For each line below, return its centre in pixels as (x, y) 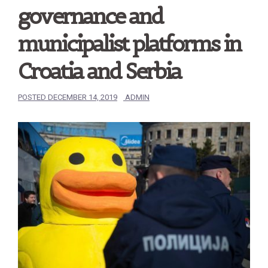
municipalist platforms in (129, 43)
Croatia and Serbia (99, 71)
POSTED (33, 97)
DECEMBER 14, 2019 (83, 97)
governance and (90, 16)
